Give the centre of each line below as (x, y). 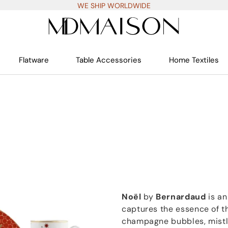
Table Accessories (109, 60)
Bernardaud (180, 197)
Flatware (34, 60)
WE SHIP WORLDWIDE (114, 6)
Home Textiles (194, 60)
